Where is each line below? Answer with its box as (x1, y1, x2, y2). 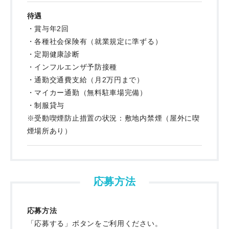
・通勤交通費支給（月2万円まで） (27, 75, 144, 84)
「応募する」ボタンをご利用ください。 (27, 219, 163, 227)
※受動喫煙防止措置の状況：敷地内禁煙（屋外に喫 (27, 113, 200, 122)
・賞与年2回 (27, 24, 69, 33)
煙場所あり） (27, 126, 72, 135)
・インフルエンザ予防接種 (27, 62, 118, 71)
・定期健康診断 (27, 50, 80, 58)
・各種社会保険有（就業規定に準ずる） (27, 37, 163, 45)
